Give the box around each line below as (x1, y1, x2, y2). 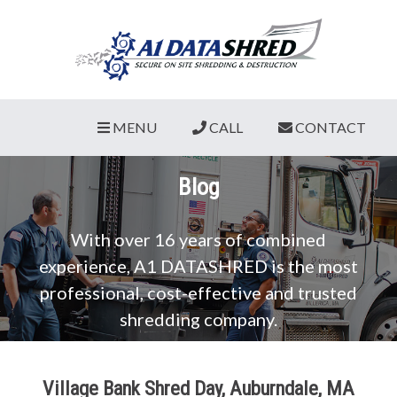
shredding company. (120, 308, 277, 331)
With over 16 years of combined (71, 229, 326, 251)
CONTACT (295, 119, 366, 136)
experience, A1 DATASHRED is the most (39, 255, 358, 277)
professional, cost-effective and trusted (40, 282, 357, 304)
